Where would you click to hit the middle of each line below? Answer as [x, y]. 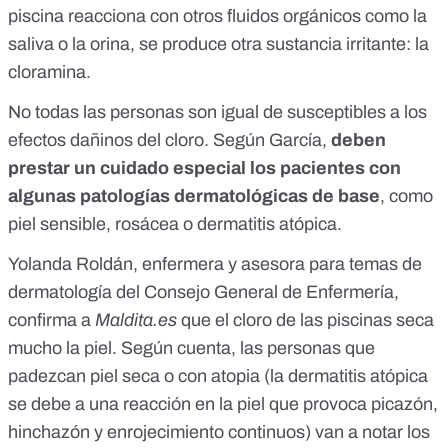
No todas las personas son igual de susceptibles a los [217, 112]
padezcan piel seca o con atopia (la [148, 376]
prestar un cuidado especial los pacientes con [204, 168]
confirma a [51, 320]
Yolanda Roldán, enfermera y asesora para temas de [215, 264]
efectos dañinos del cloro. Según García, [169, 140]
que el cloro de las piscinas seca [307, 320]
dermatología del [76, 292]
